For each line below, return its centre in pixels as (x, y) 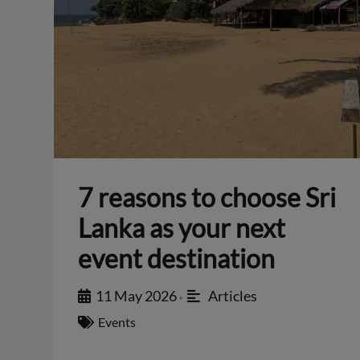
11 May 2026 (137, 296)
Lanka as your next (182, 228)
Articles (232, 296)
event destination (177, 259)
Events (117, 322)
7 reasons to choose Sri (207, 198)
